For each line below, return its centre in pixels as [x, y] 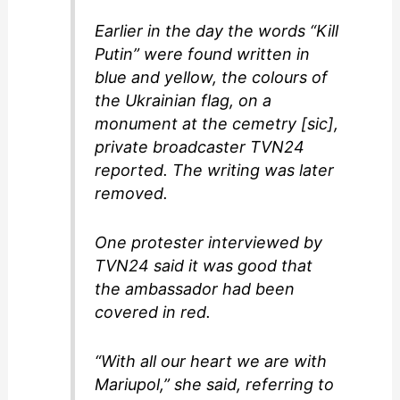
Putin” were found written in [203, 54]
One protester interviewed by [209, 242]
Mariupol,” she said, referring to [215, 384]
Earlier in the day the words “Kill [217, 30]
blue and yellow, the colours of [212, 77]
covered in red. [153, 312]
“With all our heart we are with [211, 361]
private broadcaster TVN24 [200, 146]
